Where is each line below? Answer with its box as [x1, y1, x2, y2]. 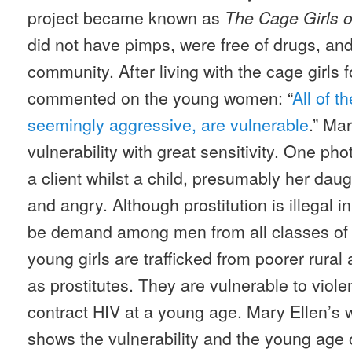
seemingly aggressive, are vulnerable [27, 111, 309, 136]
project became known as [27, 4, 225, 29]
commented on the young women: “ [27, 84, 292, 109]
